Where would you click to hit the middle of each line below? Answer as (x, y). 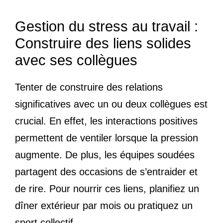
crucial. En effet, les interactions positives (106, 121)
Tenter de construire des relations (89, 87)
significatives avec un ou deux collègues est (111, 104)
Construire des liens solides (103, 43)
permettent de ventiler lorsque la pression (107, 138)
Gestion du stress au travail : (107, 26)
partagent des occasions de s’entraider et (106, 171)
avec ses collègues (76, 60)
